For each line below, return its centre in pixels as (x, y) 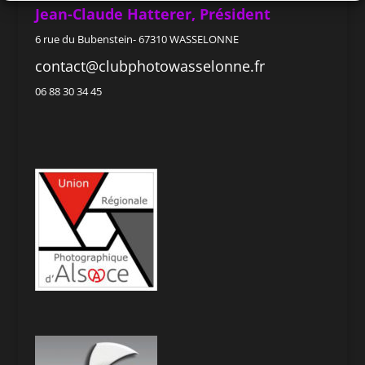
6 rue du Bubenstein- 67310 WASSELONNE (136, 40)
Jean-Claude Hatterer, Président (152, 14)
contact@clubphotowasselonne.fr (150, 66)
